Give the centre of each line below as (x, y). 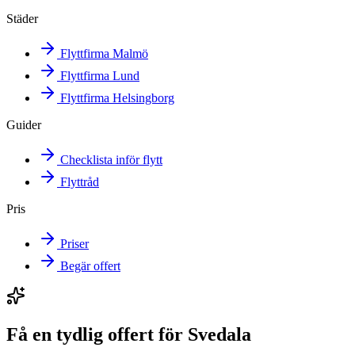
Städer (22, 18)
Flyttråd (80, 181)
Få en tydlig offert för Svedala (129, 334)
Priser (74, 243)
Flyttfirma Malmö (104, 53)
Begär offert (90, 265)
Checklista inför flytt (111, 159)
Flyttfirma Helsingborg (117, 97)
